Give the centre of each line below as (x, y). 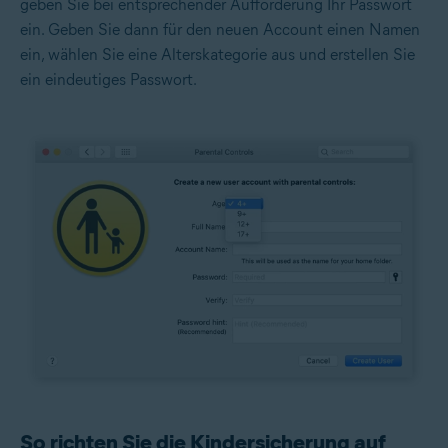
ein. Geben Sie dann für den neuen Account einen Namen (220, 29)
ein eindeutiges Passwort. (108, 79)
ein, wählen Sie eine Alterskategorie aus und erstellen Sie (217, 54)
